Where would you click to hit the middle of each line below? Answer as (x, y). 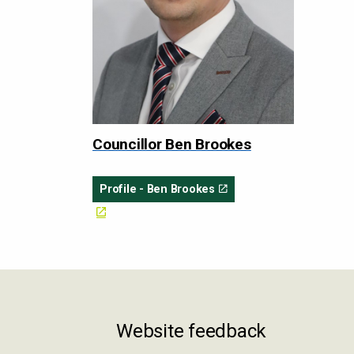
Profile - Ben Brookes (157, 190)
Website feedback (192, 331)
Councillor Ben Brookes (172, 144)
